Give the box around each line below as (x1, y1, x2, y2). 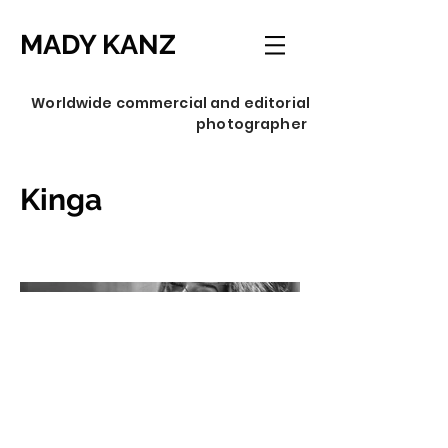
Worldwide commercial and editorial (31, 93, 310, 113)
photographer (196, 114, 310, 134)
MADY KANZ (20, 29, 176, 60)
